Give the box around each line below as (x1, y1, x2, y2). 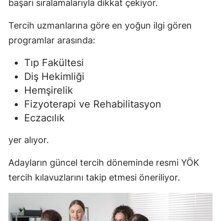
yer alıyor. (8, 134, 49, 145)
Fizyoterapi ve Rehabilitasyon (24, 98, 161, 110)
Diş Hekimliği (24, 70, 84, 82)
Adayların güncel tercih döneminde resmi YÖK (8, 157, 199, 168)
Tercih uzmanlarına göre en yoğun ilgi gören (8, 20, 192, 31)
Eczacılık (24, 111, 65, 124)
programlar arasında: (8, 35, 95, 45)
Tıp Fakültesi (24, 56, 84, 69)
